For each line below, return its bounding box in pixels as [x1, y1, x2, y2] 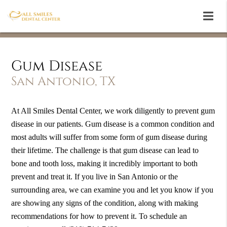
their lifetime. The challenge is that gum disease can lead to [11, 145, 199, 156]
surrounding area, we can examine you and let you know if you [11, 185, 214, 195]
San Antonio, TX [11, 73, 116, 90]
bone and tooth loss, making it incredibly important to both [11, 159, 198, 169]
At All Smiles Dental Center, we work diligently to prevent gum [11, 106, 215, 116]
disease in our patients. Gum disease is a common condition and [11, 119, 215, 129]
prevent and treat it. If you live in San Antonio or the [11, 172, 178, 182]
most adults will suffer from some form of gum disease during [11, 132, 208, 142]
